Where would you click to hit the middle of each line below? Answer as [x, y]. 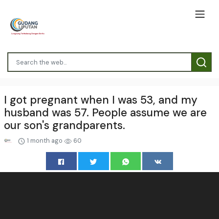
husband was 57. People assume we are [105, 113]
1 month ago [45, 141]
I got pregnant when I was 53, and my [101, 100]
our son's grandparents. [65, 125]
